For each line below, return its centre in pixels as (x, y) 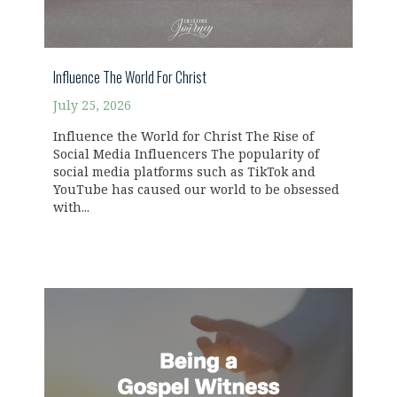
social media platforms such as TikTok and (184, 173)
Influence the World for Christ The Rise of (183, 137)
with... (71, 208)
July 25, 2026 (92, 106)
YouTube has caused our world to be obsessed (196, 191)
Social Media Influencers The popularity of (186, 155)
